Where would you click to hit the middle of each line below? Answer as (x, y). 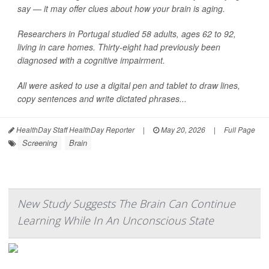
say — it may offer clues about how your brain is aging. (121, 8)
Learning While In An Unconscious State (116, 220)
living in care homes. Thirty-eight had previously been (119, 47)
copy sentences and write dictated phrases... (102, 98)
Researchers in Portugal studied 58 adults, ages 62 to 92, (127, 34)
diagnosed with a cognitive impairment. (91, 60)
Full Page (240, 129)
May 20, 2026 (182, 129)
